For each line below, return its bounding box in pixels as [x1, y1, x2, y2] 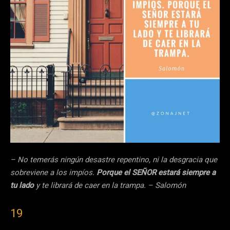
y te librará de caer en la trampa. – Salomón [36, 180, 186, 191]
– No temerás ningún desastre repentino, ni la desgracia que [10, 154, 217, 166]
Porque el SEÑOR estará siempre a [94, 167, 216, 179]
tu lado [10, 180, 36, 191]
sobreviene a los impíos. [10, 167, 94, 179]
